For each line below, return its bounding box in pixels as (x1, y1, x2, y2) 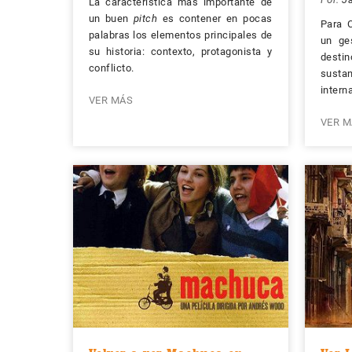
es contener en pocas (157, 13, 273, 25)
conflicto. (88, 62, 134, 75)
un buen (88, 13, 134, 25)
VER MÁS (88, 94, 133, 107)
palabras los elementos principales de (88, 29, 273, 42)
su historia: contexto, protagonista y (88, 46, 273, 58)
